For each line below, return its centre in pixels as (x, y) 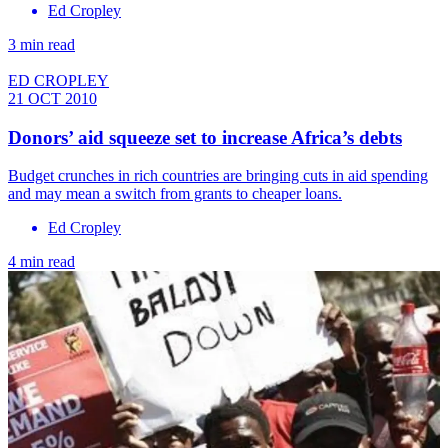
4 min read (41, 262)
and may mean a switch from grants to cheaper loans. (175, 194)
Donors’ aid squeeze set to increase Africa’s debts (205, 137)
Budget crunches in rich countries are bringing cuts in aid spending (218, 176)
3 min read (41, 44)
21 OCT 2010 (52, 98)
